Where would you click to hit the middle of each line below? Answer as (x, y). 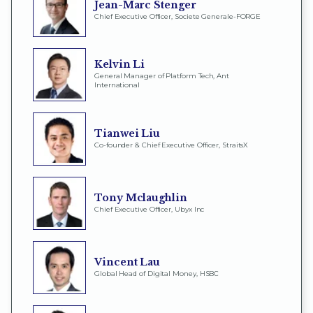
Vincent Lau (128, 262)
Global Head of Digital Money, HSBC (157, 273)
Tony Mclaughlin (141, 197)
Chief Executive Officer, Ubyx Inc (150, 209)
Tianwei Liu (128, 133)
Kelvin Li (120, 65)
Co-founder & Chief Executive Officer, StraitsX (172, 145)
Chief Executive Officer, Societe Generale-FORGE (178, 16)
